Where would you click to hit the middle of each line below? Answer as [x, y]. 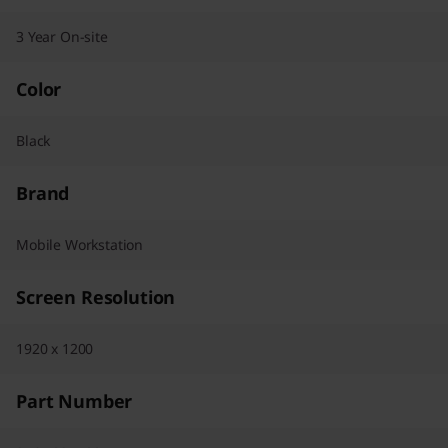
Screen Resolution [96, 296]
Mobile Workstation [80, 244]
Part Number [74, 400]
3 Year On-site [62, 36]
